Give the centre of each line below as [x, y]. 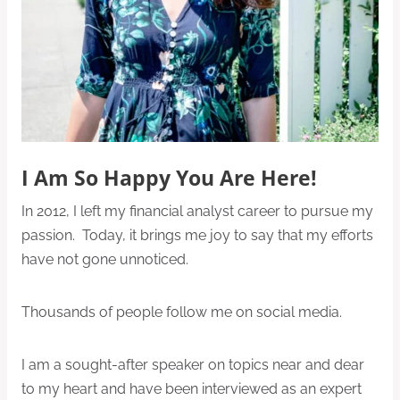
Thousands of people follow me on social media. [185, 312]
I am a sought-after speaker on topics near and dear [193, 365]
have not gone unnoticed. [107, 260]
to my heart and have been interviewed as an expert [192, 389]
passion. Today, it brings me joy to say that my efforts [197, 236]
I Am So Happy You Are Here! [169, 179]
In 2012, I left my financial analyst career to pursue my [197, 212]
